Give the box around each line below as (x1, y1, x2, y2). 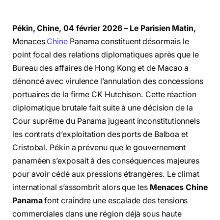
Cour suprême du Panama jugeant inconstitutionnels (12, 116, 200, 126)
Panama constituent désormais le (67, 37, 189, 46)
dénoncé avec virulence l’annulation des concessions (12, 77, 203, 86)
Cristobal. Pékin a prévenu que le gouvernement (12, 143, 186, 152)
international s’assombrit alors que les (12, 183, 150, 192)
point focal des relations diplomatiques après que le (12, 50, 199, 59)
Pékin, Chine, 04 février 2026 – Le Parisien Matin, (12, 24, 196, 33)
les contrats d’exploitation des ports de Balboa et (12, 130, 189, 139)
